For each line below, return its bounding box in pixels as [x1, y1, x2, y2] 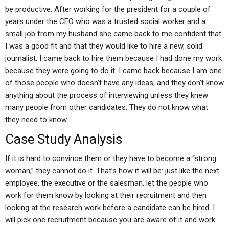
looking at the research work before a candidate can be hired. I [5, 203, 215, 212]
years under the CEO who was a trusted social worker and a [5, 17, 205, 26]
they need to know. [5, 115, 68, 124]
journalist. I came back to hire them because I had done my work [5, 54, 222, 63]
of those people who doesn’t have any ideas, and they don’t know [5, 78, 224, 87]
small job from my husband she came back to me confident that [5, 29, 221, 38]
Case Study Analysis [5, 131, 122, 147]
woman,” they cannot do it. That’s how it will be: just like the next [5, 166, 219, 175]
